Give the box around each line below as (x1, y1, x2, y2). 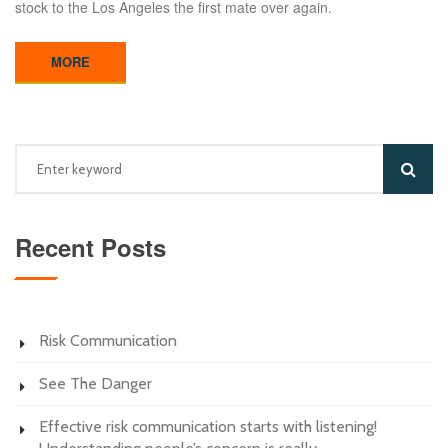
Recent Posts (15, 229, 166, 264)
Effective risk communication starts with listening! (39, 416, 377, 436)
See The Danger (39, 373, 152, 393)
